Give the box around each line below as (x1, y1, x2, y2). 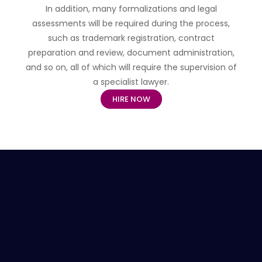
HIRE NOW (112, 93, 150, 105)
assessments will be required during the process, (32, 17, 230, 29)
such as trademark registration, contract (47, 32, 215, 44)
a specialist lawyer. (93, 75, 169, 88)
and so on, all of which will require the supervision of (25, 61, 237, 73)
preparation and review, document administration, (27, 46, 235, 58)
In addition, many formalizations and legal (45, 2, 217, 15)
